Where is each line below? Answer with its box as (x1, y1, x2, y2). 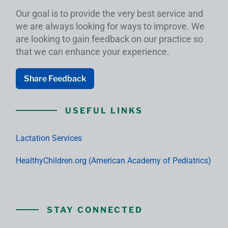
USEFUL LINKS (65, 105, 143, 116)
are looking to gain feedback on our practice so (16, 33, 203, 44)
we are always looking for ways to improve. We (16, 20, 205, 32)
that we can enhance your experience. (16, 46, 169, 57)
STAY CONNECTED (47, 205, 143, 215)
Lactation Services (16, 133, 82, 143)
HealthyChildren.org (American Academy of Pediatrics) (16, 155, 211, 165)
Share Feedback (24, 73, 86, 83)
